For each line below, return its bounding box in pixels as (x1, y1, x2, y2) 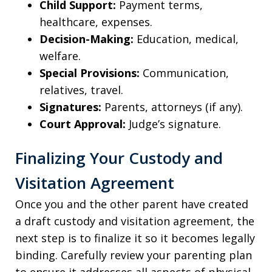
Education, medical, (134, 32, 239, 47)
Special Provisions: (39, 66, 140, 81)
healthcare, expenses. (39, 15, 152, 30)
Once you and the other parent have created (15, 196, 248, 211)
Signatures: (39, 100, 101, 115)
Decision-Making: (39, 32, 134, 47)
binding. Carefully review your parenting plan (15, 247, 252, 262)
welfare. (39, 49, 81, 64)
